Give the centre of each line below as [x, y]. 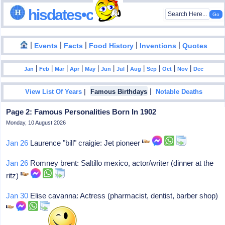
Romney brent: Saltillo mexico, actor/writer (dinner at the [121, 163]
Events [46, 46]
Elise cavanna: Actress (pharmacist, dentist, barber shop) [123, 196]
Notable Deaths [179, 92]
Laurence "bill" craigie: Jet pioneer [85, 143]
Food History [111, 46]
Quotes [195, 46]
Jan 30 [17, 196]
